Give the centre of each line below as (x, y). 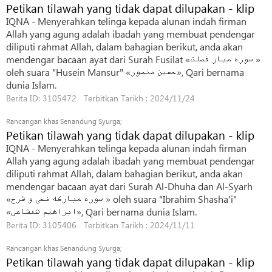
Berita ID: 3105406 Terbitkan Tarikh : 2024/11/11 (100, 225)
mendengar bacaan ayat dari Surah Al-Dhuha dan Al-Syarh (129, 186)
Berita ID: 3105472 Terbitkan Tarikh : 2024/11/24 (100, 98)
